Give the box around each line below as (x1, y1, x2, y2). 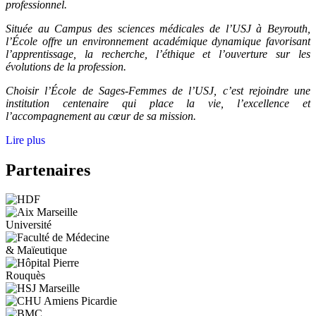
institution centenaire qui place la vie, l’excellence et (6, 97, 310, 109)
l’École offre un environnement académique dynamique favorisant (6, 35, 310, 47)
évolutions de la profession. (6, 60, 126, 73)
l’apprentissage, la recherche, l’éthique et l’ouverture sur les (6, 47, 310, 60)
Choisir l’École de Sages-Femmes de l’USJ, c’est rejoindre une (6, 84, 310, 97)
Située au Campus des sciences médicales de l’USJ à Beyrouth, (6, 22, 310, 35)
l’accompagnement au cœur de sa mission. (6, 109, 196, 122)
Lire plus (6, 133, 45, 146)
